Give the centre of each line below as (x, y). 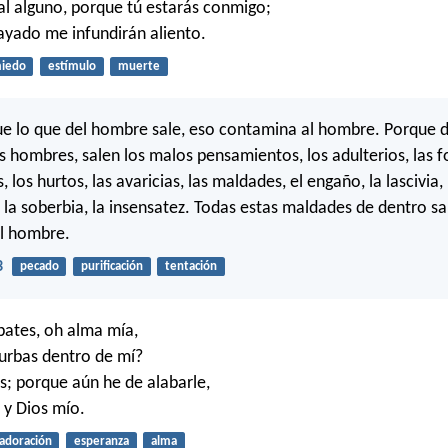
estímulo (71, 67)
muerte (138, 67)
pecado (39, 267)
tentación (190, 267)
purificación (111, 267)
